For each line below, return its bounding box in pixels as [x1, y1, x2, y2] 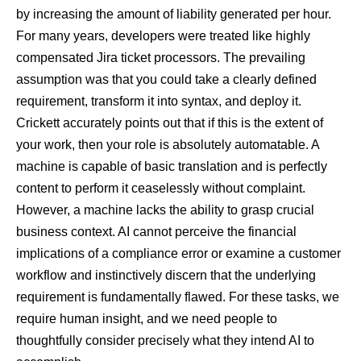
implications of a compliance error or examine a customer [16, 247, 341, 261]
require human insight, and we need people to [16, 312, 277, 326]
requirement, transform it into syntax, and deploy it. [16, 94, 301, 109]
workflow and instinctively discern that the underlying [16, 268, 316, 283]
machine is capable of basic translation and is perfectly [16, 160, 327, 174]
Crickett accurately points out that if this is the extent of [16, 116, 323, 131]
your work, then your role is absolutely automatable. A [16, 138, 319, 152]
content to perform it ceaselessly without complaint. [16, 181, 305, 196]
